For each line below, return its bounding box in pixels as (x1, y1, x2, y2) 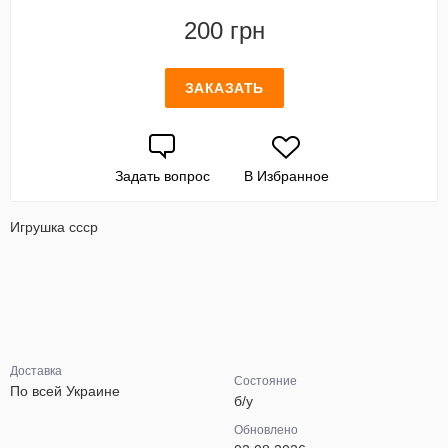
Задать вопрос (114, 168, 210, 184)
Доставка (10, 364, 62, 378)
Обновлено (234, 423, 298, 437)
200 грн (183, 17, 265, 44)
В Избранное (243, 168, 329, 184)
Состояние (234, 374, 297, 388)
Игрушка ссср (10, 219, 98, 235)
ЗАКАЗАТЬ (184, 80, 264, 96)
